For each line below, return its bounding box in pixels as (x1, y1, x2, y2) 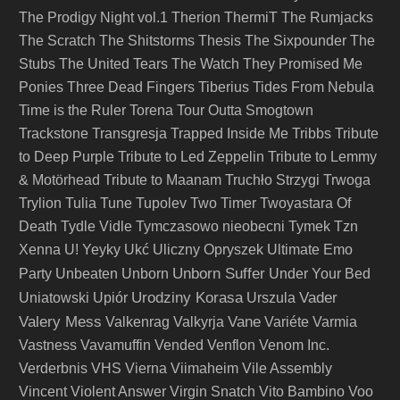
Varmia (312, 314, 357, 329)
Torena (129, 103, 173, 118)
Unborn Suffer (172, 264, 265, 282)
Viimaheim (171, 361, 238, 376)
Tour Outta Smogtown (177, 103, 313, 118)
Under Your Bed (269, 266, 371, 281)
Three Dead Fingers (67, 79, 195, 95)
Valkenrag (105, 314, 170, 329)
